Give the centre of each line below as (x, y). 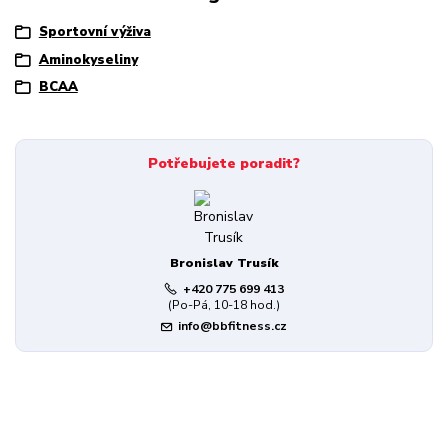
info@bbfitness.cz (233, 325)
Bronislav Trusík (223, 263)
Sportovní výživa (94, 32)
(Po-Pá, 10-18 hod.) (223, 305)
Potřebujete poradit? (223, 163)
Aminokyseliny (88, 59)
